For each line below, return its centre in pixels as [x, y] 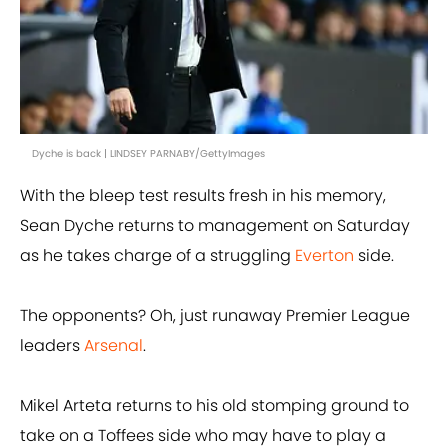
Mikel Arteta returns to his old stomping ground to [214, 406]
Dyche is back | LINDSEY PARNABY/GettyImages [148, 154]
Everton [324, 256]
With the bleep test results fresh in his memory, [203, 196]
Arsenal [113, 346]
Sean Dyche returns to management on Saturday [215, 226]
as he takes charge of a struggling [157, 256]
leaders [52, 346]
